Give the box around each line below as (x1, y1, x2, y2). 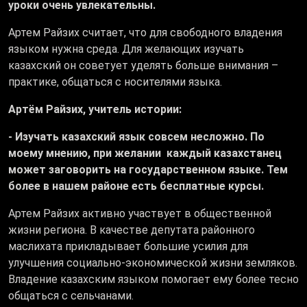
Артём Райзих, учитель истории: (8, 103, 182, 116)
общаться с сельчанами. (8, 289, 134, 303)
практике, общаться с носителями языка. (8, 75, 228, 89)
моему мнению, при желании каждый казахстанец (8, 147, 282, 160)
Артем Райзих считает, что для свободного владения (8, 26, 282, 40)
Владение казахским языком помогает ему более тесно (8, 273, 299, 286)
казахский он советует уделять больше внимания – (8, 59, 278, 73)
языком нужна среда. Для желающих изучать (8, 42, 244, 56)
